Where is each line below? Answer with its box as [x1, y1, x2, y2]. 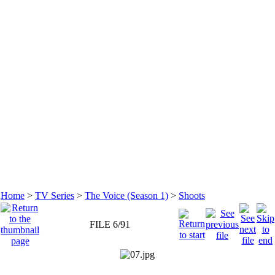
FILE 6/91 [89, 219, 130, 230]
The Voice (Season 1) [85, 190, 168, 201]
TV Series [35, 190, 74, 201]
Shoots [179, 190, 205, 201]
